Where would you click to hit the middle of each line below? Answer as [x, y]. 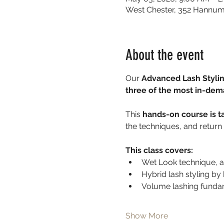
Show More [146, 216]
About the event [164, 55]
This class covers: [159, 150]
